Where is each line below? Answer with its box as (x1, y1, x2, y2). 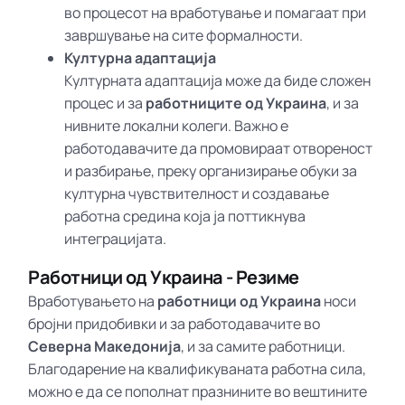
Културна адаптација (64, 47, 217, 68)
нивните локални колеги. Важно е (64, 115, 289, 136)
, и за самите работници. (181, 335, 346, 356)
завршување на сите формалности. (64, 24, 304, 45)
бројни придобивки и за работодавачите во (28, 313, 321, 334)
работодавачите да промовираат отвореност (64, 137, 373, 158)
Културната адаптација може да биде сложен (64, 70, 372, 90)
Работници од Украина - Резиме (28, 264, 299, 289)
